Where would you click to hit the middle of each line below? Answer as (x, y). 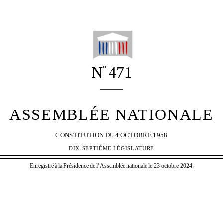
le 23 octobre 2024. (171, 166)
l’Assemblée (111, 166)
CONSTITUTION (80, 135)
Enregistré (42, 166)
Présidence (76, 166)
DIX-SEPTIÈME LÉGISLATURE (111, 149)
